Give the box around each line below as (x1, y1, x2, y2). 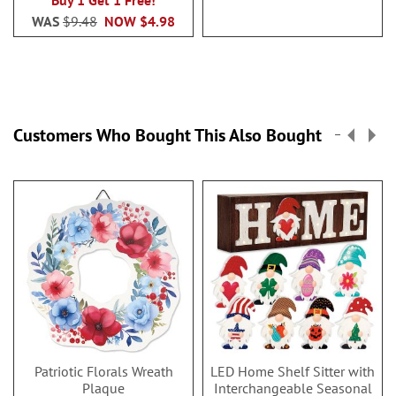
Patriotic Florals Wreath (34, 362, 173, 380)
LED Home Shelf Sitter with (210, 362, 375, 380)
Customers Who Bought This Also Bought (13, 124, 322, 147)
